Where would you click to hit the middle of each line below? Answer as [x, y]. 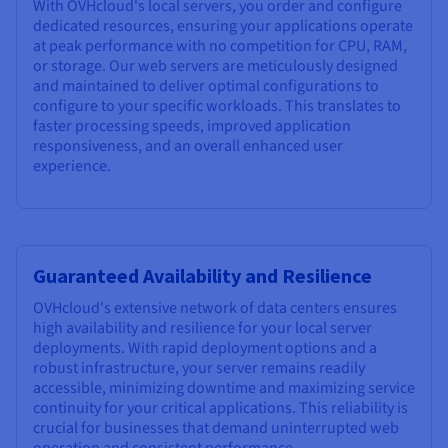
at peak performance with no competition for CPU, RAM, [220, 45]
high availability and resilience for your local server [202, 327]
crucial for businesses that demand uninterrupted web [216, 427]
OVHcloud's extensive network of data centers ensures [215, 307]
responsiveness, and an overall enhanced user [188, 145]
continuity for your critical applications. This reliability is [220, 407]
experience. [72, 165]
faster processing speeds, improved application [192, 125]
